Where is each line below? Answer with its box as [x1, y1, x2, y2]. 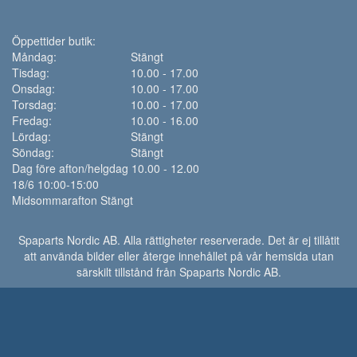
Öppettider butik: [12, 32, 96, 49]
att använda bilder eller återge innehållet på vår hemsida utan [23, 247, 334, 264]
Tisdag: [12, 64, 49, 80]
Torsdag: [12, 96, 57, 112]
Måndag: [12, 48, 57, 65]
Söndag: [12, 143, 54, 160]
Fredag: [12, 112, 52, 128]
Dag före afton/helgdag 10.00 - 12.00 [12, 159, 199, 176]
